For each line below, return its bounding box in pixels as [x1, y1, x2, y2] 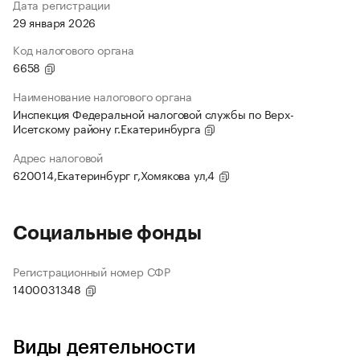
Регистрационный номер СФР [13, 262, 170, 280]
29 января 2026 [13, 13, 96, 31]
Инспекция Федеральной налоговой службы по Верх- [13, 104, 294, 123]
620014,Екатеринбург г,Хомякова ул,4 [13, 166, 218, 184]
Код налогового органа [13, 40, 134, 59]
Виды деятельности [13, 337, 196, 358]
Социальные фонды [13, 223, 202, 243]
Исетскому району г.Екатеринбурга [13, 119, 204, 137]
